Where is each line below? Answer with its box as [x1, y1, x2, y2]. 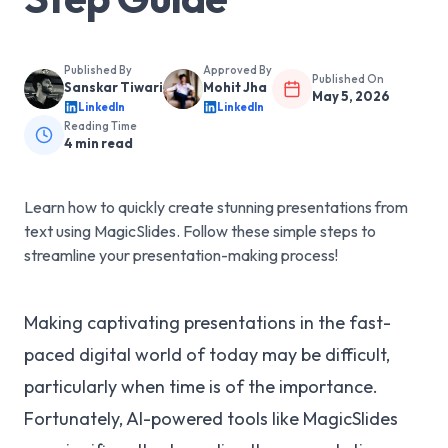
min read [73, 134, 133, 151]
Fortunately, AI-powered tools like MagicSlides [24, 407, 398, 430]
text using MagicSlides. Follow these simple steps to [24, 221, 376, 241]
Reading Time [64, 118, 137, 133]
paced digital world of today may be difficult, [24, 343, 390, 366]
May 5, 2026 [312, 88, 390, 104]
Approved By [203, 63, 272, 77]
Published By [64, 63, 132, 77]
